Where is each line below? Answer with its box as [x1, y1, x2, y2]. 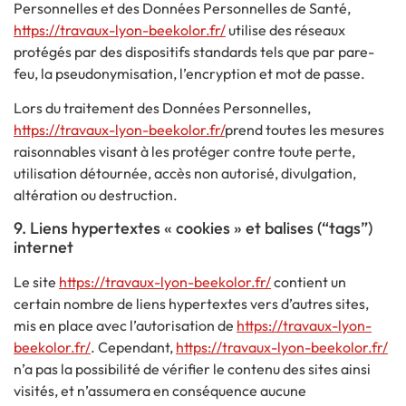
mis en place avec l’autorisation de [14, 316, 237, 335]
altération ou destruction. [14, 186, 178, 205]
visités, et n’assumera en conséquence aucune [14, 382, 306, 401]
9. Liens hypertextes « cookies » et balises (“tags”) [14, 217, 372, 239]
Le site [14, 273, 59, 292]
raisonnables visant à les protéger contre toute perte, [14, 142, 355, 161]
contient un [271, 273, 346, 292]
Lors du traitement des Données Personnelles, [14, 99, 311, 118]
